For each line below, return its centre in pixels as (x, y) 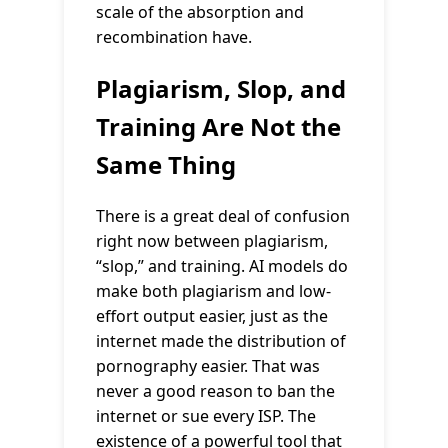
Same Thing (166, 164)
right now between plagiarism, (212, 240)
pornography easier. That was (208, 365)
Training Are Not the (218, 126)
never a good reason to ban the (215, 390)
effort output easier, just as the (212, 315)
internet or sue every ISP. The (206, 415)
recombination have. (174, 37)
